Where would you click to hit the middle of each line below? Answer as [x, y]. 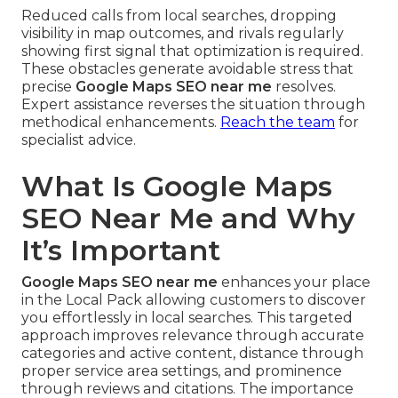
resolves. [304, 86]
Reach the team [278, 122]
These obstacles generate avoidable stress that [187, 68]
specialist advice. [79, 139]
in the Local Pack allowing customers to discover [194, 299]
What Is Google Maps [177, 186]
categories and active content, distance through [192, 353]
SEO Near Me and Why [188, 218]
